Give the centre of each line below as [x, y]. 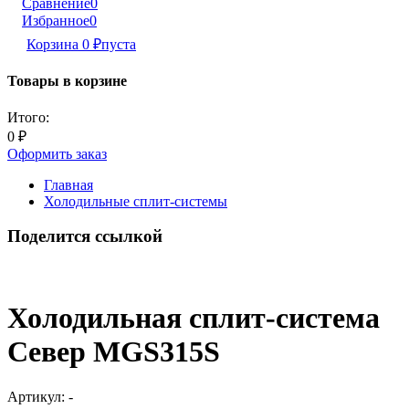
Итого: [28, 117]
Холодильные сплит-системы [136, 201]
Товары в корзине [67, 81]
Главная [68, 184]
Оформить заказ [57, 153]
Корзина [54, 44]
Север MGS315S [114, 352]
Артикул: [36, 396]
